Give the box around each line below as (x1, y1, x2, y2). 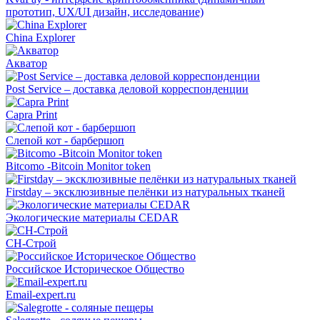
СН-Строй (6, 237, 56, 250)
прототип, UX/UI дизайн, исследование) (6, 6, 204, 19)
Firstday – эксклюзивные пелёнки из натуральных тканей (6, 186, 285, 199)
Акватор (6, 57, 47, 70)
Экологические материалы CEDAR (6, 211, 179, 224)
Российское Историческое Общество (6, 263, 184, 276)
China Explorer (6, 31, 75, 44)
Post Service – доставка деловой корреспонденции (6, 83, 249, 96)
